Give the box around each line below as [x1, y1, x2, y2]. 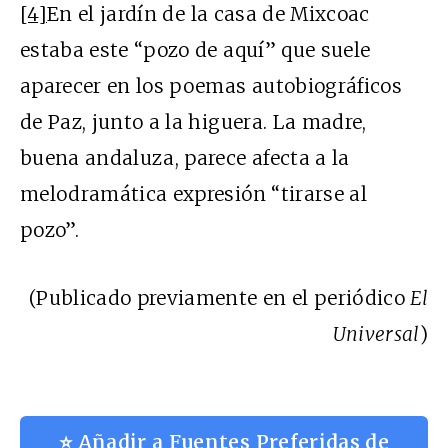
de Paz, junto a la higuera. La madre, [20, 109, 367, 134]
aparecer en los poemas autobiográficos [20, 73, 402, 98]
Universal [332, 321, 420, 346]
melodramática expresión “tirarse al [20, 181, 367, 206]
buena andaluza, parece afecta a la [20, 145, 350, 170]
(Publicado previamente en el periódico [28, 285, 411, 310]
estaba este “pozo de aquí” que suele [20, 37, 371, 62]
